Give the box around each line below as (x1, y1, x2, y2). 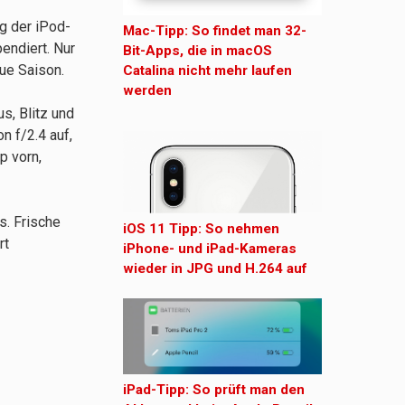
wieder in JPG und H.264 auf (123, 259, 307, 277)
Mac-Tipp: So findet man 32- (123, 23, 306, 40)
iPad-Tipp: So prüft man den (123, 381, 305, 398)
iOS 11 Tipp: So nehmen (123, 220, 279, 237)
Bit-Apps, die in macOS (123, 42, 272, 60)
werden (123, 82, 172, 99)
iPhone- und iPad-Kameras (123, 240, 297, 257)
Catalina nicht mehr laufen (123, 62, 292, 80)
